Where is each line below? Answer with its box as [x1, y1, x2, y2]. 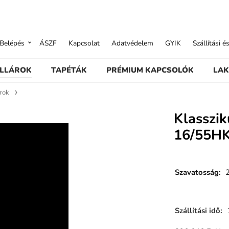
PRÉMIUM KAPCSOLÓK [106, 64, 194, 75]
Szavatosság [174, 167, 219, 178]
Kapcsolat [68, 38, 100, 48]
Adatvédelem [111, 38, 154, 48]
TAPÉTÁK [51, 64, 87, 75]
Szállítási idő [174, 205, 220, 216]
